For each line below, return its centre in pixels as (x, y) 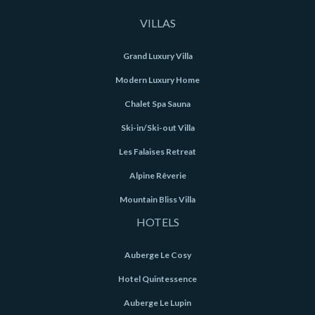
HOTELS (157, 222)
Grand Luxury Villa (157, 56)
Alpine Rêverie (157, 176)
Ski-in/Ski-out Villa (157, 128)
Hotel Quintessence (157, 279)
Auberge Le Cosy (157, 255)
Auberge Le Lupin (157, 303)
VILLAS (157, 23)
